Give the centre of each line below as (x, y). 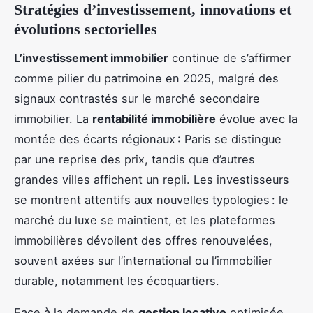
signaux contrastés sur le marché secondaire (137, 99)
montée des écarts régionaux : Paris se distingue (148, 139)
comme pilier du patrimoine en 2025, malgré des (146, 79)
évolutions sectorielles (86, 29)
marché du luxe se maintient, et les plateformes (145, 220)
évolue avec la (257, 119)
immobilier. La (53, 119)
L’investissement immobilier (91, 58)
